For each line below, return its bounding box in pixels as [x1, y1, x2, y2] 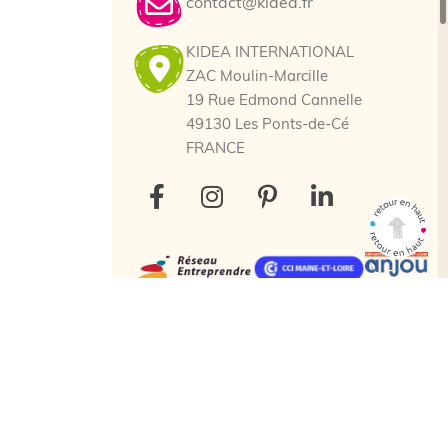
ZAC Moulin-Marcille [186, 69, 328, 85]
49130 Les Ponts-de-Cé [186, 117, 349, 133]
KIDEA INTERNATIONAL [186, 45, 354, 61]
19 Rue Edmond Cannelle [186, 93, 362, 109]
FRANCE [186, 141, 245, 157]
